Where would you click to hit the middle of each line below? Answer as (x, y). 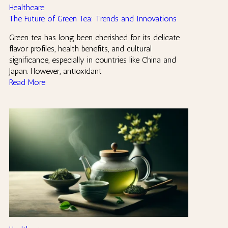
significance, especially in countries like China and (93, 60)
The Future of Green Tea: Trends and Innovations (93, 19)
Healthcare (27, 8)
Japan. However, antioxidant (55, 71)
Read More (27, 82)
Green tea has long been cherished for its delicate (94, 38)
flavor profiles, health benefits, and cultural (80, 49)
